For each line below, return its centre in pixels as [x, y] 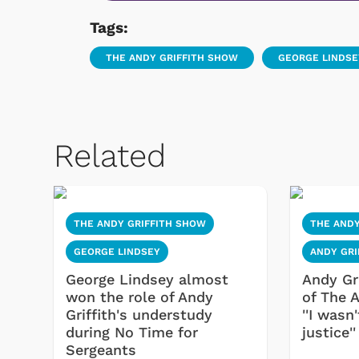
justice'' [329, 333]
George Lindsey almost [147, 280]
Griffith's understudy [139, 315]
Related [110, 156]
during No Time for [132, 333]
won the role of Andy [139, 297]
